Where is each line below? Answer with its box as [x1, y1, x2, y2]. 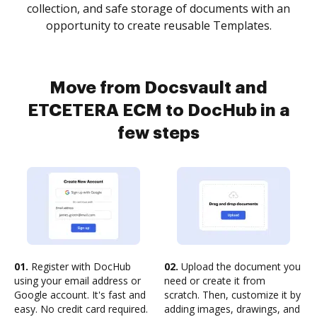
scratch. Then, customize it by [164, 288, 301, 301]
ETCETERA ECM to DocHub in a [27, 102, 290, 119]
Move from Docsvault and [50, 79, 267, 96]
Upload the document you [178, 260, 301, 273]
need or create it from [164, 274, 265, 287]
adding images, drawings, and [164, 302, 300, 316]
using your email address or [14, 274, 141, 287]
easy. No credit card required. [14, 302, 148, 316]
